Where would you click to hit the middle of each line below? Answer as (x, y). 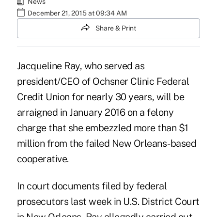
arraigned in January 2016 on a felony (95, 113)
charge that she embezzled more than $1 (102, 128)
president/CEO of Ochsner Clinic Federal (103, 82)
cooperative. (43, 159)
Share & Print (116, 28)
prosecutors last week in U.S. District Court (108, 202)
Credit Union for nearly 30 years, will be (101, 97)
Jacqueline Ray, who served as (81, 66)
